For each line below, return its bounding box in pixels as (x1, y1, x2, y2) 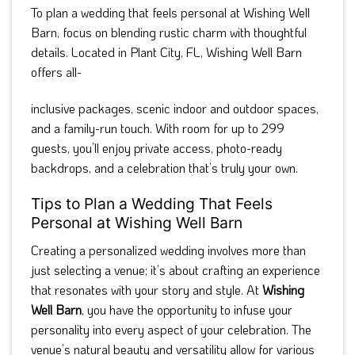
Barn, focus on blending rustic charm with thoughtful (31, 24, 307, 41)
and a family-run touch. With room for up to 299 (31, 120, 284, 137)
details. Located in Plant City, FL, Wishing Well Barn (31, 44, 302, 61)
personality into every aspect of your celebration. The (31, 320, 311, 338)
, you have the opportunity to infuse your (82, 300, 292, 318)
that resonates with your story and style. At (31, 281, 262, 298)
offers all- (31, 63, 82, 81)
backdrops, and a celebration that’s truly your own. (31, 159, 298, 177)
